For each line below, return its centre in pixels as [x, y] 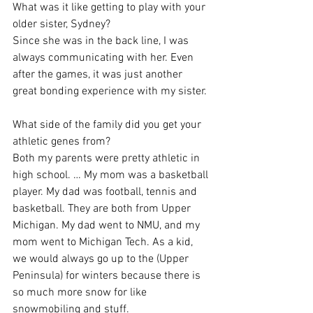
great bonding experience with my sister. [110, 92]
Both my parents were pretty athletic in [108, 159]
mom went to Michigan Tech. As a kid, [104, 243]
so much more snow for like [81, 293]
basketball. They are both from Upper [103, 209]
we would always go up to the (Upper [102, 260]
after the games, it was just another [99, 75]
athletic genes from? [61, 142]
